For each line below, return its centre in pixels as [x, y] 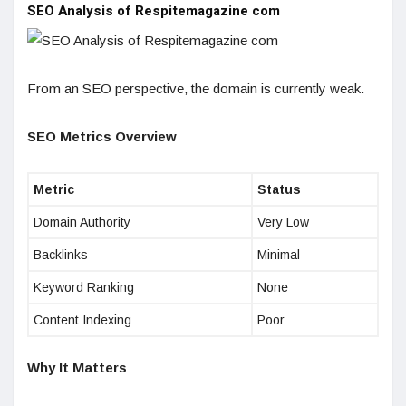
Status [279, 190]
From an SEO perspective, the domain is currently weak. [196, 89]
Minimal [279, 255]
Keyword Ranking [84, 288]
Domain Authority [82, 222]
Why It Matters [77, 368]
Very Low [283, 222]
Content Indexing [82, 320]
